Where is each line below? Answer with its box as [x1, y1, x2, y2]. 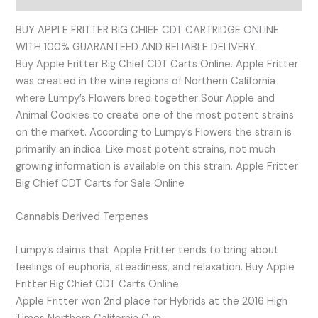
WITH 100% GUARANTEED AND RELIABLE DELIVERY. [16, 40, 258, 54]
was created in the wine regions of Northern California [16, 74, 276, 88]
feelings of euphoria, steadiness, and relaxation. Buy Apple [16, 261, 295, 275]
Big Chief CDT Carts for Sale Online [16, 176, 185, 190]
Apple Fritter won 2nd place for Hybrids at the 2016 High [16, 295, 288, 309]
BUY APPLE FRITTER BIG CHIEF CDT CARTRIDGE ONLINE [16, 23, 280, 37]
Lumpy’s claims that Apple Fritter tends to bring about [16, 243, 280, 258]
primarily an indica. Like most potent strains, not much [16, 142, 276, 156]
